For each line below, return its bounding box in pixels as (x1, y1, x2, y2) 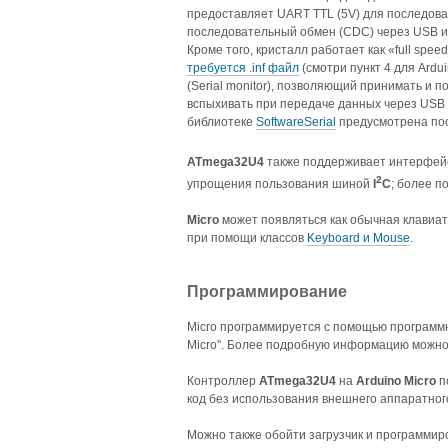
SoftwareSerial (256, 115, 336, 130)
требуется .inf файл (187, 61, 299, 76)
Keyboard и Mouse (307, 231, 410, 246)
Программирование (187, 283, 347, 301)
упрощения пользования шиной (187, 177, 373, 192)
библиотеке (187, 115, 256, 130)
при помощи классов (187, 231, 307, 246)
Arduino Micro (356, 374, 436, 389)
